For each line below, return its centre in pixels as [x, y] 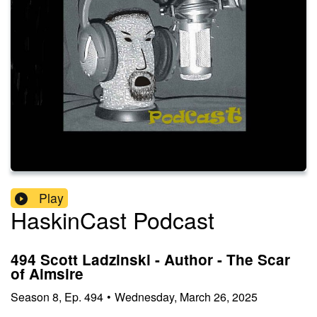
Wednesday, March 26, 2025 [186, 296]
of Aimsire [47, 274]
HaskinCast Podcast [113, 220]
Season [30, 296]
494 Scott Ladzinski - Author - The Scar [150, 260]
